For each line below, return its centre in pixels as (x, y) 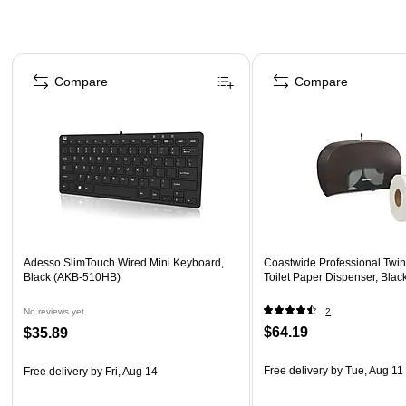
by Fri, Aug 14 (123, 371)
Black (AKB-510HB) (72, 277)
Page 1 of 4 (43, 58)
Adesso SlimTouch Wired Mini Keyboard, (124, 262)
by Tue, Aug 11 (366, 370)
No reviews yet (54, 311)
